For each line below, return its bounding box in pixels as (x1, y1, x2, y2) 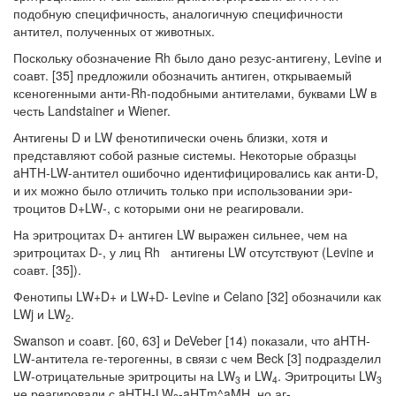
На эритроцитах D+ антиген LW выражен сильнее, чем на (13, 225, 347, 243)
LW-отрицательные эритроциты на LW (13, 366, 235, 385)
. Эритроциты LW (278, 366, 377, 385)
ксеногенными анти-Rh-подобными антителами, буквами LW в (13, 83, 377, 102)
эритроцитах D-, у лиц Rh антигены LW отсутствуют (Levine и (13, 242, 374, 261)
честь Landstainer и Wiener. (13, 101, 171, 119)
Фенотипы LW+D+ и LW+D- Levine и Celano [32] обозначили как (13, 286, 381, 305)
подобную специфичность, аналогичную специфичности (13, 4, 343, 22)
